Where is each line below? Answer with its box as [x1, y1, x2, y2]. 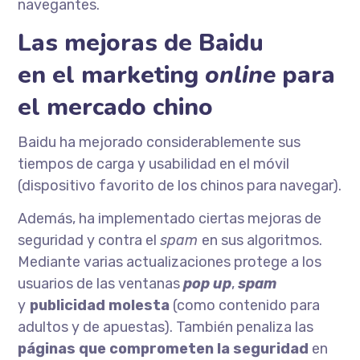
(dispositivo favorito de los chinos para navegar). [18, 177, 342, 194]
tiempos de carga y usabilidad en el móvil [18, 155, 290, 173]
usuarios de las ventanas [18, 275, 184, 292]
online [205, 59, 283, 92]
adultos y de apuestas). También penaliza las [18, 318, 314, 336]
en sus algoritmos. [202, 231, 323, 249]
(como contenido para [173, 297, 321, 314]
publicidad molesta [30, 297, 174, 314]
